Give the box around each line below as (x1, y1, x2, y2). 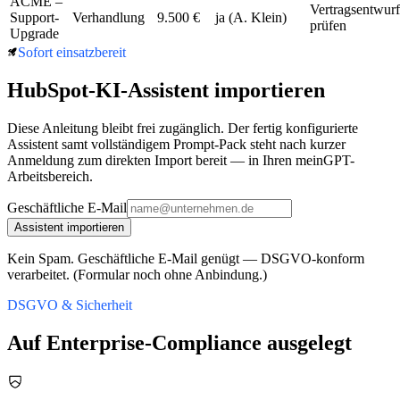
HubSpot (7, 78, 88, 102)
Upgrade (10, 26, 59, 41)
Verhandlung (72, 10, 145, 25)
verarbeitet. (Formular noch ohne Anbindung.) (7, 266, 267, 282)
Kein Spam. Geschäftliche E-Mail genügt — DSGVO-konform (7, 250, 364, 266)
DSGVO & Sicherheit (7, 296, 132, 312)
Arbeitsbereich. (7, 168, 93, 184)
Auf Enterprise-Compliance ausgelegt (7, 330, 352, 354)
